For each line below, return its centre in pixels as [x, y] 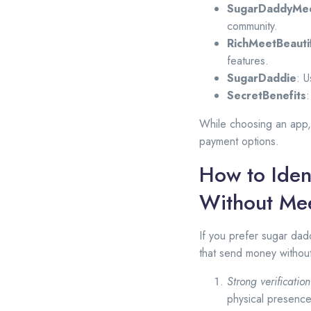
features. [248, 61]
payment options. [239, 142]
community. [252, 26]
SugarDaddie [262, 78]
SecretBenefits [267, 96]
